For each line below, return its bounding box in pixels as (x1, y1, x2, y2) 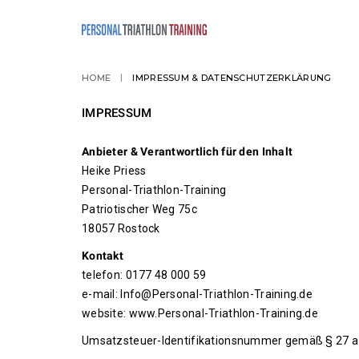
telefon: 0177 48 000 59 (82, 268, 207, 281)
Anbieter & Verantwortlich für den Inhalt (82, 145, 293, 158)
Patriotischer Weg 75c (82, 203, 197, 216)
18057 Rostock (82, 222, 160, 235)
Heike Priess (82, 164, 147, 177)
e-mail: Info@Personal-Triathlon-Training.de (82, 288, 313, 301)
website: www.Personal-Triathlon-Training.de (82, 307, 319, 320)
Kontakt (82, 249, 123, 262)
